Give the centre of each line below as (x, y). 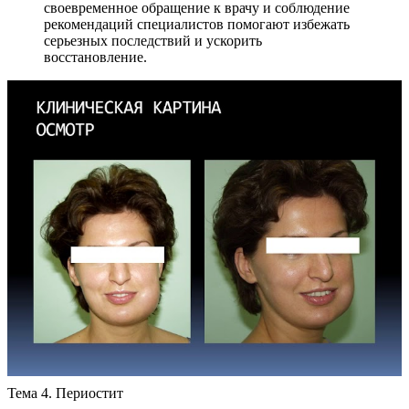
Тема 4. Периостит (65, 393)
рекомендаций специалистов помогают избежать (197, 24)
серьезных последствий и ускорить (153, 40)
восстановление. (95, 57)
